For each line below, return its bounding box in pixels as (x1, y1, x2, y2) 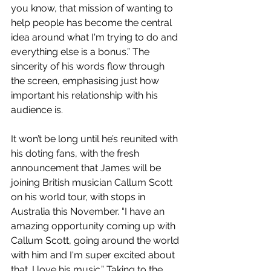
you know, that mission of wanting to (11, 2, 175, 15)
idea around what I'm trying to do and (11, 31, 180, 44)
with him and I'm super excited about (11, 249, 177, 261)
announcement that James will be (11, 162, 163, 174)
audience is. (11, 104, 65, 116)
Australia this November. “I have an (11, 206, 167, 218)
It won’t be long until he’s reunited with (11, 133, 180, 145)
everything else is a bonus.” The (11, 46, 152, 58)
